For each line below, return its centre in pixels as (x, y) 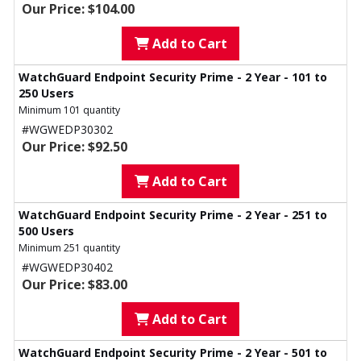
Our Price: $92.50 (75, 147)
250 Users (46, 93)
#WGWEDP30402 (67, 268)
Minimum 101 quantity (69, 110)
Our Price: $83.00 (75, 285)
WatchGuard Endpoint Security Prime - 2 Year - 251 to (173, 215)
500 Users (46, 231)
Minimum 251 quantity (69, 248)
